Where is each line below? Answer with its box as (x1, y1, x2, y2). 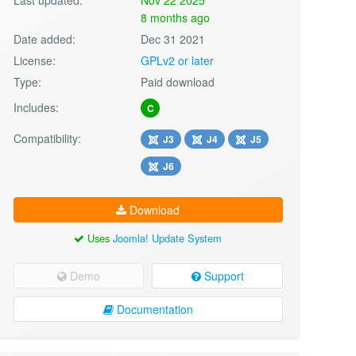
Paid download (141, 73, 215, 90)
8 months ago (141, 9, 211, 25)
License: (13, 52, 56, 68)
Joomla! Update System (113, 230, 222, 246)
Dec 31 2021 (141, 30, 206, 47)
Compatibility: (13, 130, 81, 146)
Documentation (113, 301, 193, 318)
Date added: (13, 30, 75, 47)
